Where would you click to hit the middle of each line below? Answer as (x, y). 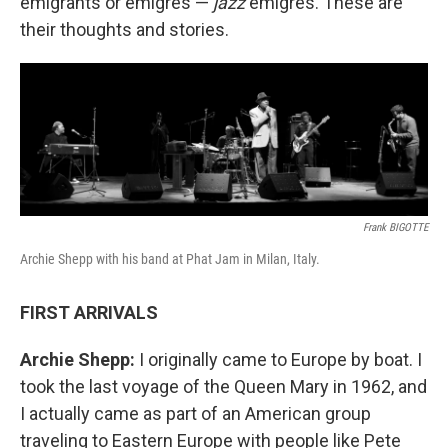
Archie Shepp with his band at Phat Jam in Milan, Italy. (170, 258)
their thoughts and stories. (124, 29)
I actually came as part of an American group (195, 413)
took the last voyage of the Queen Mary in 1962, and (223, 386)
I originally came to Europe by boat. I (280, 359)
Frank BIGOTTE (395, 227)
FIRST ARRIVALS (89, 312)
